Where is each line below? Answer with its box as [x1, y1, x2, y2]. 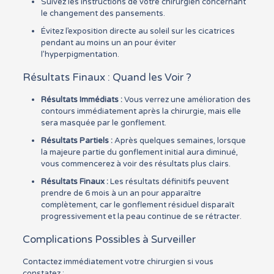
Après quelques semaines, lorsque [112, 136, 246, 146]
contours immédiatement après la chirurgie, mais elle [40, 106, 241, 116]
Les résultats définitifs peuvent [108, 177, 229, 187]
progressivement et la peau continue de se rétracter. [40, 212, 242, 221]
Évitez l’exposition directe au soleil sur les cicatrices [40, 26, 235, 36]
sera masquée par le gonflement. [40, 118, 166, 128]
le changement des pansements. [40, 9, 165, 18]
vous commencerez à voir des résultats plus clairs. [40, 159, 231, 169]
